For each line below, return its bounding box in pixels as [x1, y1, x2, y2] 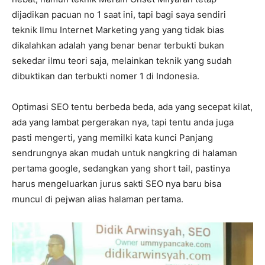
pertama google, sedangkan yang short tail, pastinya [12, 162, 230, 174]
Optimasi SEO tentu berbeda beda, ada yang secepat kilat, [12, 101, 253, 112]
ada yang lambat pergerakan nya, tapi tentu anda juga [12, 116, 234, 128]
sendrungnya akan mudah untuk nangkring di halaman [12, 147, 237, 159]
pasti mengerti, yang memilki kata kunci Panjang [12, 131, 213, 143]
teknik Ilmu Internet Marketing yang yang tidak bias [12, 24, 224, 35]
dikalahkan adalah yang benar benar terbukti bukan [12, 39, 224, 51]
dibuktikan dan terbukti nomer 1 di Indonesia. [12, 70, 199, 82]
